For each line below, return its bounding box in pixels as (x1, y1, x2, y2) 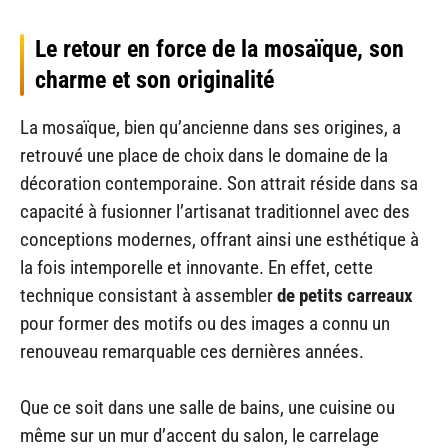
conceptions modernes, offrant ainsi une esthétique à (20, 227, 419, 251)
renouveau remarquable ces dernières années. (20, 339, 364, 363)
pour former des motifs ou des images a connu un (20, 311, 390, 335)
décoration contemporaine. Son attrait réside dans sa (20, 171, 418, 195)
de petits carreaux (277, 283, 413, 307)
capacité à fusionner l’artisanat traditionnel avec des (20, 199, 410, 223)
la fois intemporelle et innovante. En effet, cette (20, 255, 373, 279)
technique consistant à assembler (20, 283, 277, 307)
